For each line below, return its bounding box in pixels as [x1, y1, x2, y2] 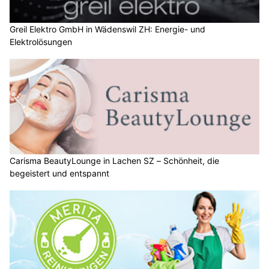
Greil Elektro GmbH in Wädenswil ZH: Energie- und [10, 23, 205, 34]
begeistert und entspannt [10, 168, 109, 179]
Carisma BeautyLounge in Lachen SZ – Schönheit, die [10, 156, 219, 166]
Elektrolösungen [10, 36, 72, 47]
